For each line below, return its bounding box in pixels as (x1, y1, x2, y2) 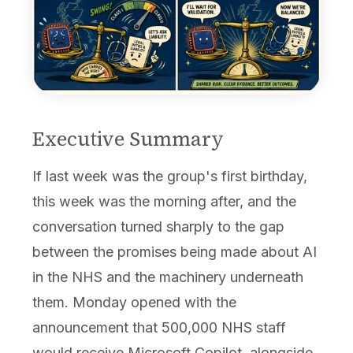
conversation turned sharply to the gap (32, 218, 284, 236)
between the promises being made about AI (32, 243, 317, 261)
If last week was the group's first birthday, (32, 168, 307, 185)
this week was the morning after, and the (32, 193, 296, 210)
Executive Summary (32, 125, 224, 153)
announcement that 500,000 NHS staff (32, 319, 286, 336)
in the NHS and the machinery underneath (32, 269, 303, 286)
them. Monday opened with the (32, 294, 236, 311)
